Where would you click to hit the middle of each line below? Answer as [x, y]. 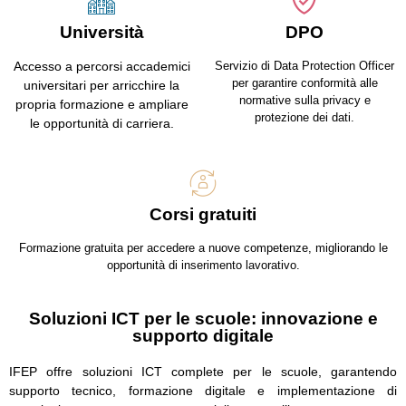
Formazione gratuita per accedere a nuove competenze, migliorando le [203, 248]
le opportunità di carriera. [101, 124]
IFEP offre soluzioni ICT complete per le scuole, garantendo [203, 372]
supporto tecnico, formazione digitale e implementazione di [203, 391]
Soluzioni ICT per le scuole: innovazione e [203, 319]
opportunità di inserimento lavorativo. [203, 266]
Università [101, 33]
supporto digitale [203, 336]
